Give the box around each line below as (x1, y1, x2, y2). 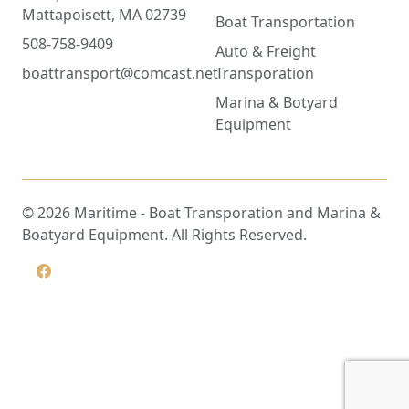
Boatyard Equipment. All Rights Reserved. (22, 225, 307, 246)
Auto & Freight (215, 41, 316, 62)
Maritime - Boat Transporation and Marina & (70, 203, 381, 224)
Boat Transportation (215, 12, 355, 33)
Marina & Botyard (215, 92, 338, 113)
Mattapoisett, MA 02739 (22, 5, 186, 26)
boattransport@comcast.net (22, 63, 218, 84)
